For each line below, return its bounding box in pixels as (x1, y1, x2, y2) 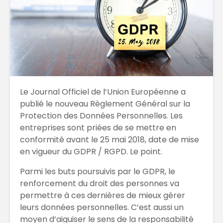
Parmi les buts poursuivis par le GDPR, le (20, 166, 175, 178)
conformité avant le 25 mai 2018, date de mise (20, 134, 199, 146)
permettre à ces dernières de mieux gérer (20, 190, 185, 202)
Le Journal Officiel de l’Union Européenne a (20, 86, 186, 98)
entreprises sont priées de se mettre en (20, 122, 176, 134)
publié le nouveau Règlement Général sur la (20, 98, 190, 110)
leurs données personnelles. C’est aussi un (20, 202, 184, 214)
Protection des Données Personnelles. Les (20, 110, 183, 122)
